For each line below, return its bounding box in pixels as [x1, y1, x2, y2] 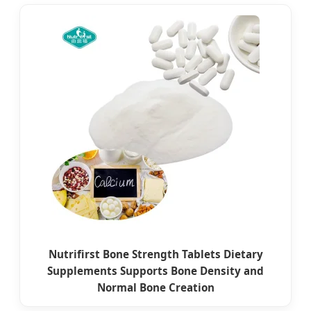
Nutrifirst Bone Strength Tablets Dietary [48, 247, 263, 262]
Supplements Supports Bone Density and [47, 264, 264, 278]
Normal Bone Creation [96, 280, 215, 295]
